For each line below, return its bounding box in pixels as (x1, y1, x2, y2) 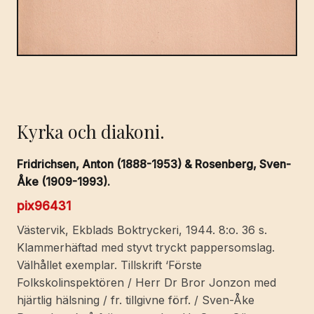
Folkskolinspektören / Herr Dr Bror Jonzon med (17, 275, 276, 290)
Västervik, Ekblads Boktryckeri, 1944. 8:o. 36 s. (17, 223, 267, 238)
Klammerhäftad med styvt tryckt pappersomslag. (17, 240, 275, 255)
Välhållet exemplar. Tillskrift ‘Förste (17, 258, 202, 273)
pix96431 (17, 198, 71, 214)
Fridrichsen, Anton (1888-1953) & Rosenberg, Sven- (17, 157, 291, 172)
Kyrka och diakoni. (17, 118, 165, 143)
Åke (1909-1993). (17, 175, 110, 189)
